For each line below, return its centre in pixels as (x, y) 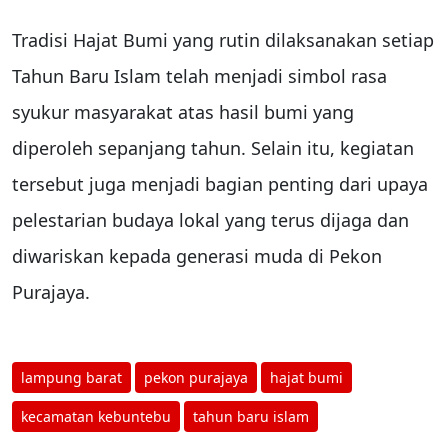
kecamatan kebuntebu (96, 417)
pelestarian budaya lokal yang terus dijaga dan (210, 220)
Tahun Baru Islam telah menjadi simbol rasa (199, 76)
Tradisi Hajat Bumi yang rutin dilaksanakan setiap (223, 40)
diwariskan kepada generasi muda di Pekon (197, 256)
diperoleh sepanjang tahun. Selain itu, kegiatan (213, 148)
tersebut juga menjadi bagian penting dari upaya (220, 184)
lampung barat (71, 378)
